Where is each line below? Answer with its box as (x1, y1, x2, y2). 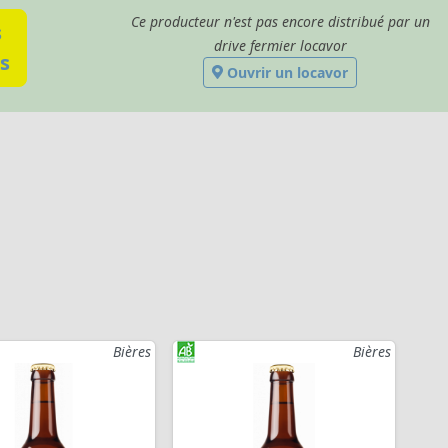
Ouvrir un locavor (222, 62, 348, 82)
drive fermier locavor (213, 35, 347, 55)
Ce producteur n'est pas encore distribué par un (130, 11, 430, 31)
